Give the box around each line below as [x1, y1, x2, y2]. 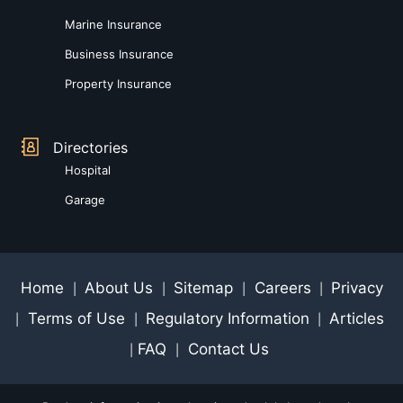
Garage [65, 192, 105, 207]
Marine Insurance [65, 16, 162, 31]
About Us [84, 278, 157, 297]
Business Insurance [65, 46, 174, 61]
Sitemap [173, 278, 237, 297]
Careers [249, 278, 311, 297]
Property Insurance [65, 76, 172, 91]
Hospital [65, 162, 111, 177]
